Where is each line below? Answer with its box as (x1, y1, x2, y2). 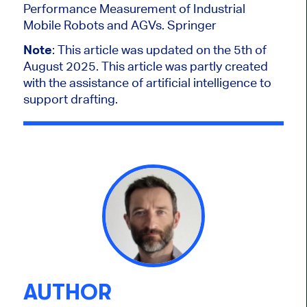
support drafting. (23, 92, 121, 107)
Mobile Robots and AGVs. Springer (23, 18, 217, 33)
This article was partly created (101, 59, 268, 74)
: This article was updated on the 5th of (51, 42, 267, 58)
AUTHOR (23, 280, 112, 306)
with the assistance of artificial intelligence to (23, 75, 271, 90)
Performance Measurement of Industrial (23, 1, 245, 16)
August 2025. (23, 59, 101, 74)
